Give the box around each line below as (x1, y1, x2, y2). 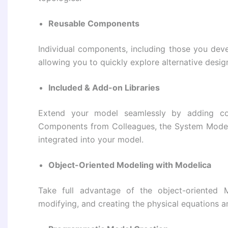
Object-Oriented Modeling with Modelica (48, 160, 211, 170)
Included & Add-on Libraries (48, 82, 160, 93)
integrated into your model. (38, 134, 144, 145)
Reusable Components (48, 18, 139, 29)
